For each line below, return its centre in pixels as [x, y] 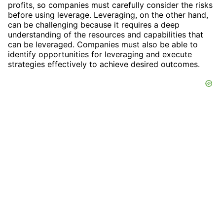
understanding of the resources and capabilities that [106, 34]
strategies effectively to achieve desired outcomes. [104, 64]
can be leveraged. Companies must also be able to [103, 44]
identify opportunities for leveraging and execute [100, 54]
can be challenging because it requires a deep [94, 24]
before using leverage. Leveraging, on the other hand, [108, 15]
